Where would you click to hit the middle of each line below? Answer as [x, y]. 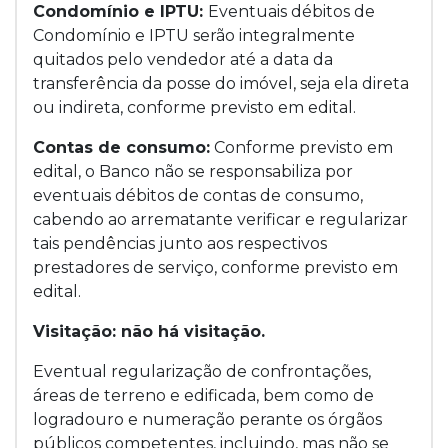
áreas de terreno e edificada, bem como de [203, 396]
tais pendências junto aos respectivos [180, 244]
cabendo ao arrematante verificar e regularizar [220, 220]
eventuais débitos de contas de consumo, [198, 196]
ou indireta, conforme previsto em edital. [194, 108]
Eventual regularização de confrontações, [202, 372]
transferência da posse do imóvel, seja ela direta [221, 84]
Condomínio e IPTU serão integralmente [194, 36]
